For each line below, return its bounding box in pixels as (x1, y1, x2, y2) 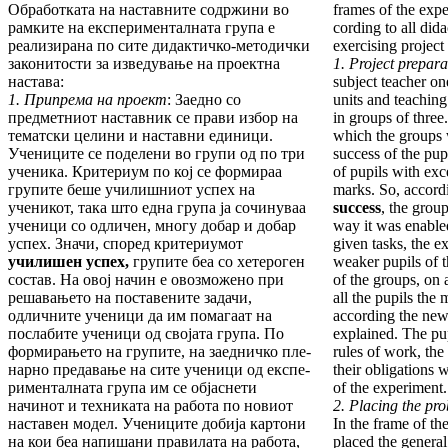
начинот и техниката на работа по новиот (8, 397, 293, 415)
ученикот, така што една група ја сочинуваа (8, 199, 306, 217)
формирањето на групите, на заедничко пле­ (8, 343, 311, 361)
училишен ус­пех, (8, 253, 129, 271)
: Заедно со (167, 91, 241, 109)
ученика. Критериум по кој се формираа (8, 163, 282, 181)
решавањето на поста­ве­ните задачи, (8, 289, 252, 307)
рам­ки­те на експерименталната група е (8, 19, 275, 37)
